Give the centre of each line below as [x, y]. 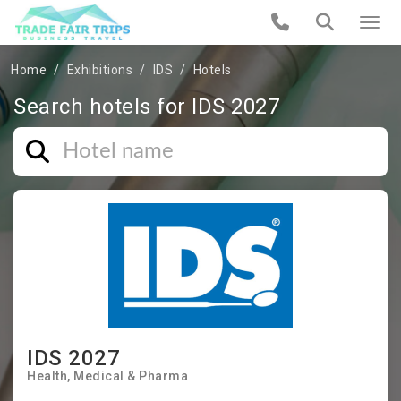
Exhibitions [99, 70]
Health [47, 376]
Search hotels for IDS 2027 [146, 107]
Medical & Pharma [131, 376]
